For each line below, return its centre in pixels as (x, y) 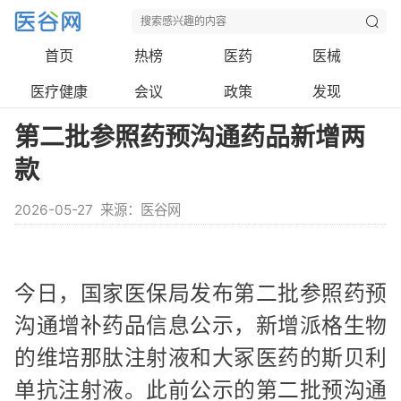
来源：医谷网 (140, 210)
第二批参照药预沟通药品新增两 (190, 137)
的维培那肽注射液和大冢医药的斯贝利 (200, 357)
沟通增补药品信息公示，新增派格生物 (200, 325)
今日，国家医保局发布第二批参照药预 (200, 293)
